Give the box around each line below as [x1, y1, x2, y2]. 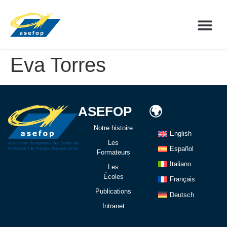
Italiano [169, 160, 191, 168]
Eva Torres [10, 54, 106, 77]
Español [169, 145, 194, 153]
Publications [95, 187, 132, 196]
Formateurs [96, 148, 130, 157]
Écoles [103, 173, 124, 181]
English [169, 130, 192, 138]
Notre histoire [94, 124, 133, 132]
